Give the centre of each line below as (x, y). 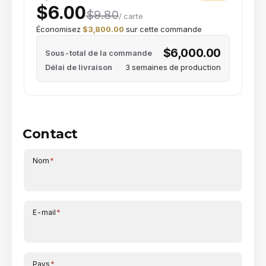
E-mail (44, 213)
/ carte (131, 16)
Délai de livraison (79, 67)
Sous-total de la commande (99, 53)
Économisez (59, 29)
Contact (50, 134)
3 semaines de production (173, 67)
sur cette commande (163, 29)
